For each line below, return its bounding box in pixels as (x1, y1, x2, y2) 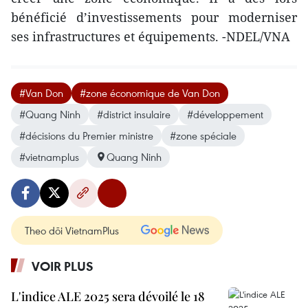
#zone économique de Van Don (80, 85, 220, 100)
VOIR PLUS (32, 257, 93, 274)
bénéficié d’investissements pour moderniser (11, 8, 297, 25)
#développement (187, 107, 263, 121)
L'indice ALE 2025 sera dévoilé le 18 (11, 287, 205, 305)
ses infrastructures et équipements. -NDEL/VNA (11, 27, 290, 45)
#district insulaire (97, 107, 170, 121)
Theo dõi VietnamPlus (25, 223, 119, 237)
